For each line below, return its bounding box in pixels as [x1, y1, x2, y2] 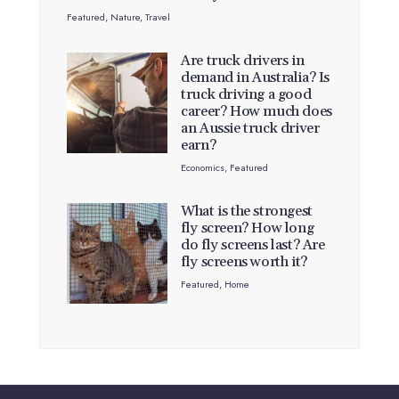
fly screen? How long [181, 219, 314, 238]
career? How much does [181, 102, 332, 121]
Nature [110, 10, 140, 25]
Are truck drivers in [181, 52, 305, 70]
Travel [145, 10, 170, 25]
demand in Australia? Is [181, 69, 330, 87]
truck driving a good [181, 85, 312, 104]
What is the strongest [181, 202, 313, 221]
